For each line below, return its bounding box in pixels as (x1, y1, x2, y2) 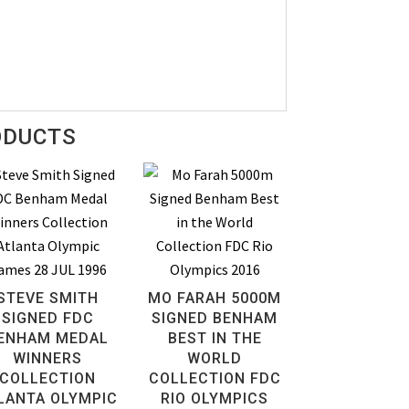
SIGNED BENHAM (152, 309, 278, 328)
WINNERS (13, 350, 83, 368)
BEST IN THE (167, 330, 262, 348)
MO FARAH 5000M (148, 289, 282, 308)
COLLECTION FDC (148, 370, 281, 388)
